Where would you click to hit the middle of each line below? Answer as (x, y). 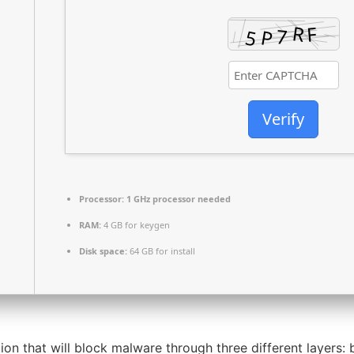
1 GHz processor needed (177, 199)
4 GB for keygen (136, 225)
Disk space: (103, 251)
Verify (283, 119)
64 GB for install (161, 251)
